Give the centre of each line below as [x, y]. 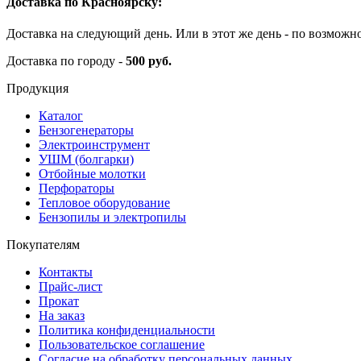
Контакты [66, 272]
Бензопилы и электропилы [112, 218]
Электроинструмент [94, 145]
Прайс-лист [71, 287]
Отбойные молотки [92, 174]
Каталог [61, 116]
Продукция [37, 89]
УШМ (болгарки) [86, 160]
